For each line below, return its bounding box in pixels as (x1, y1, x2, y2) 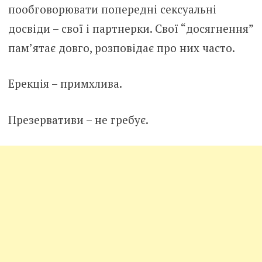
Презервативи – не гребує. (8, 112, 149, 127)
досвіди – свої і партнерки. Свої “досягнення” (8, 20, 253, 36)
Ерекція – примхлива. (8, 76, 122, 91)
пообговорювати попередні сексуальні (8, 1, 216, 16)
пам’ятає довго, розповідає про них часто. (8, 40, 235, 55)
